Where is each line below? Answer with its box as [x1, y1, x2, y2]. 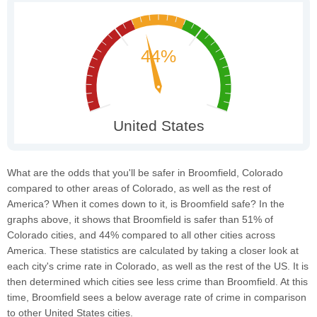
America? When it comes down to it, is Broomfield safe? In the [7, 197, 284, 209]
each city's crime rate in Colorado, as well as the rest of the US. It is [7, 260, 309, 272]
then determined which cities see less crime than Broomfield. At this [7, 275, 308, 287]
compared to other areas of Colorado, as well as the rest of [7, 182, 271, 194]
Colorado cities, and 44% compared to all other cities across [7, 229, 275, 241]
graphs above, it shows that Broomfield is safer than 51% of [7, 213, 273, 225]
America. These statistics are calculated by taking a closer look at [7, 244, 299, 256]
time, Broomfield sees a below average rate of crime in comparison [7, 291, 306, 303]
